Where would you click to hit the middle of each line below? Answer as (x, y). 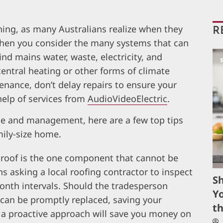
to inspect (170, 172)
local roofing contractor (98, 172)
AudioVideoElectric (127, 99)
